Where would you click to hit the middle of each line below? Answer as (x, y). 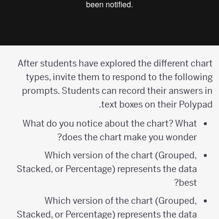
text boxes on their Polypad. (162, 105)
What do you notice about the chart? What (115, 124)
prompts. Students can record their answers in (123, 91)
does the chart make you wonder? (135, 137)
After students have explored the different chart (120, 64)
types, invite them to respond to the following (125, 77)
